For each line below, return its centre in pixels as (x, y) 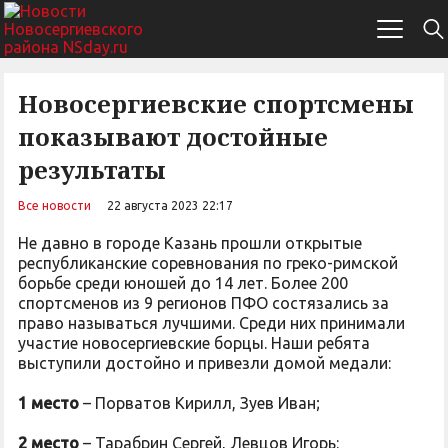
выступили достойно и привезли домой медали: (206, 363)
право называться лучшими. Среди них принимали (211, 323)
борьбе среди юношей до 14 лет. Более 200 (183, 283)
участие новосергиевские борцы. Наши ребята (194, 343)
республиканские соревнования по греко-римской (208, 263)
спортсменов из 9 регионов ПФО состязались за (203, 303)
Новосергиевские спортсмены (216, 103)
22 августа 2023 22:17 (170, 205)
